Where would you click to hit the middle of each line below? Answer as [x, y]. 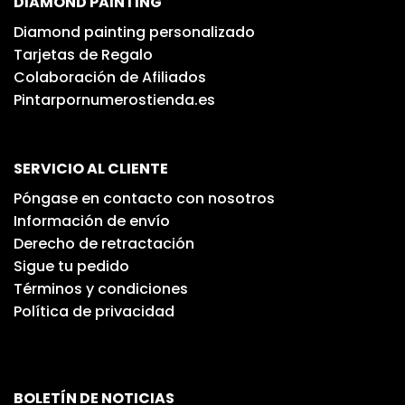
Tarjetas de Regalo [83, 55]
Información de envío [92, 221]
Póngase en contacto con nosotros [144, 198]
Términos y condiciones [101, 288]
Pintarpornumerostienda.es [114, 100]
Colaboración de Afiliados [110, 78]
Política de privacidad [94, 311]
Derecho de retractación [104, 243]
